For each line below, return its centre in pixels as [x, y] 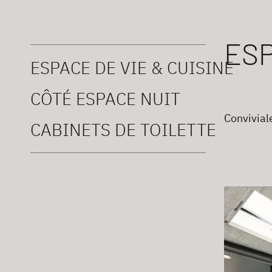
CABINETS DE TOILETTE [123, 129]
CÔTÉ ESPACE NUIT [105, 98]
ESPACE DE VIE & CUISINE [132, 67]
